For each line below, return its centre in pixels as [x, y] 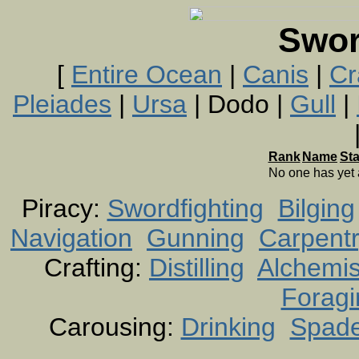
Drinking [228, 327]
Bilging [316, 208]
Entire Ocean [147, 75]
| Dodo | [238, 104]
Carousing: [115, 327]
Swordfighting [185, 208]
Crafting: [97, 268]
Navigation [71, 238]
